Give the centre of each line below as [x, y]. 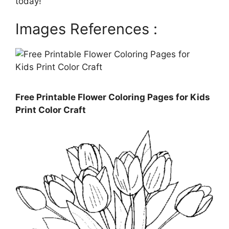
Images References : [86, 29]
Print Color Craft [51, 110]
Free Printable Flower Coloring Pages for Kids [113, 97]
